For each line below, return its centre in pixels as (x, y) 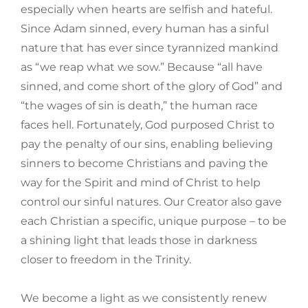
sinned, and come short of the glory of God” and (152, 87)
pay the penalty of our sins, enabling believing (147, 144)
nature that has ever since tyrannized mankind (150, 48)
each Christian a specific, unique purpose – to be (154, 221)
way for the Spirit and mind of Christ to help (141, 183)
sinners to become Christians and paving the (144, 164)
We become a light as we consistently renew (144, 298)
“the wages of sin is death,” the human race (139, 106)
